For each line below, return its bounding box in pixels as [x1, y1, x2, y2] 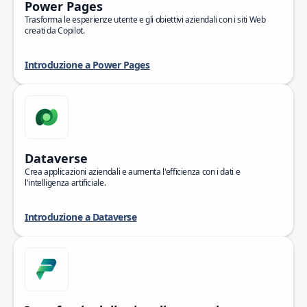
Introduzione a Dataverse [25, 210, 137, 223]
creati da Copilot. [25, 25, 85, 36]
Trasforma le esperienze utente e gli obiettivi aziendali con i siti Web [25, 14, 266, 25]
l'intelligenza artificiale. [25, 177, 106, 188]
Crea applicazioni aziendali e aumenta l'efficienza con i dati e [25, 166, 241, 177]
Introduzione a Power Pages [25, 58, 150, 71]
